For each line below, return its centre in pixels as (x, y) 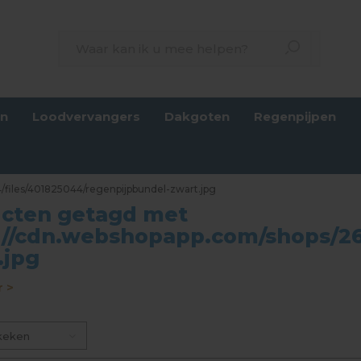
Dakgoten (197, 116)
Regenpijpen (295, 116)
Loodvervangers (87, 116)
